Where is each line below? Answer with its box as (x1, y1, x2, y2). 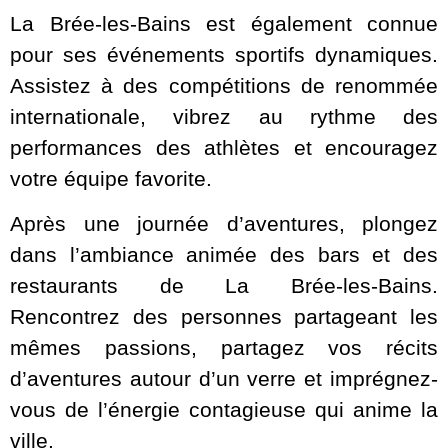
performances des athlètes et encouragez (10, 135, 438, 159)
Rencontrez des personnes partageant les (10, 304, 438, 328)
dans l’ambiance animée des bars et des (10, 242, 438, 266)
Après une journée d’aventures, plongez (10, 211, 438, 235)
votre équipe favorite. (10, 166, 212, 190)
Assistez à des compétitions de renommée (10, 73, 438, 97)
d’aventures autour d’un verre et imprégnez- (10, 366, 438, 390)
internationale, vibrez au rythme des (10, 104, 438, 128)
